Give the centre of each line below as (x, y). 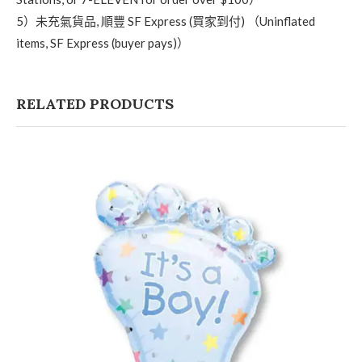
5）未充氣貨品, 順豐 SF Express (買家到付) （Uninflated (166, 21)
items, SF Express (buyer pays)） (103, 43)
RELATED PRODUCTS (95, 104)
